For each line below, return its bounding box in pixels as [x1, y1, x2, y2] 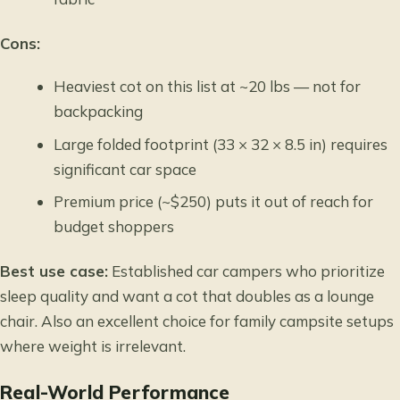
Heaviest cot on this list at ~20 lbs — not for [54, 77, 362, 96]
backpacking [54, 102, 144, 121]
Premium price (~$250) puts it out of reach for [54, 192, 374, 212]
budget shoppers [54, 217, 175, 237]
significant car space [54, 159, 197, 179]
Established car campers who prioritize [108, 262, 385, 281]
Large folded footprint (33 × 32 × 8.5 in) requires [54, 134, 388, 154]
